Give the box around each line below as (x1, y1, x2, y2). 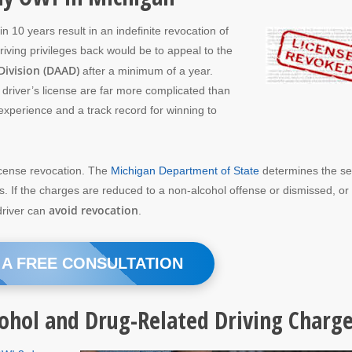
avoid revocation (49, 202, 138, 218)
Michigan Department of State (111, 163, 259, 177)
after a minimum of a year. (79, 64, 213, 77)
